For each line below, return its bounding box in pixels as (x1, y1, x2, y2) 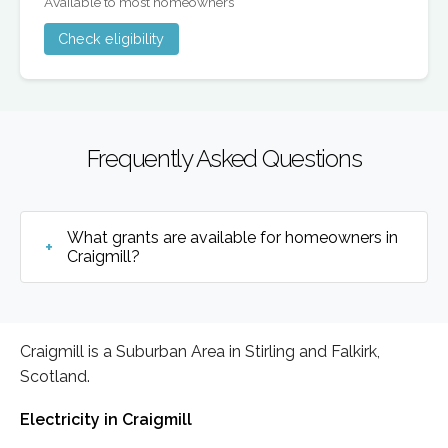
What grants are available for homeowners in (67, 227, 399, 247)
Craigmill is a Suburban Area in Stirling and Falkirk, (20, 341, 380, 361)
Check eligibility (58, 30, 165, 48)
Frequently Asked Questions (86, 143, 362, 173)
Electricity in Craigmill (20, 409, 192, 429)
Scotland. (20, 366, 90, 386)
